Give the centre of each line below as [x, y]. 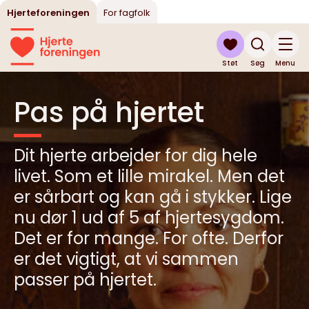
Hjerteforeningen [48, 13]
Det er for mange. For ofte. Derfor [149, 238]
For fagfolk [127, 13]
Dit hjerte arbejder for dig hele [136, 156]
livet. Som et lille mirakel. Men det [149, 176]
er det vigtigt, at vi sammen [126, 259]
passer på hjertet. [85, 280]
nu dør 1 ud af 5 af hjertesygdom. [149, 218]
